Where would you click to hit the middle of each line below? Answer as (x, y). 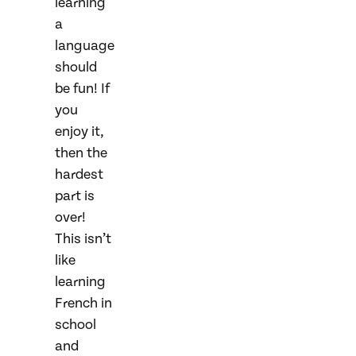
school (75, 325)
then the (81, 153)
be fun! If (82, 89)
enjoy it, (79, 132)
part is (75, 196)
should (76, 67)
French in (83, 303)
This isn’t (83, 239)
